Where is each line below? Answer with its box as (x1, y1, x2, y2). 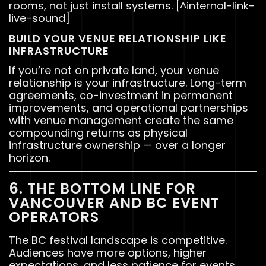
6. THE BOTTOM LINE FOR (9, 178, 196, 198)
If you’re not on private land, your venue (9, 62, 219, 78)
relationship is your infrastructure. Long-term (9, 75, 246, 90)
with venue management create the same (9, 112, 233, 128)
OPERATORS (9, 207, 99, 227)
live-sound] (9, 11, 70, 26)
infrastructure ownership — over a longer (9, 137, 226, 153)
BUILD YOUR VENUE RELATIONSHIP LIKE (9, 30, 227, 46)
